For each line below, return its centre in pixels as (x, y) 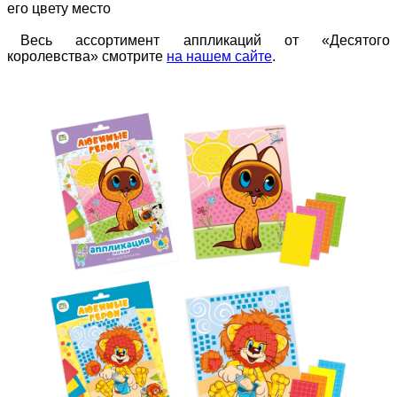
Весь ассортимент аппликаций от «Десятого (205, 40)
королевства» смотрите (87, 56)
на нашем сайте (219, 56)
